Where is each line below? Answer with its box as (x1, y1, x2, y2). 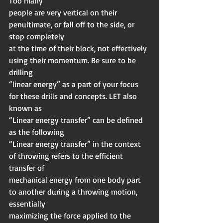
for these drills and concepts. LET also (9, 91, 139, 102)
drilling (9, 67, 33, 78)
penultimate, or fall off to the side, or (9, 19, 136, 30)
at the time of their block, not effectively (9, 43, 149, 54)
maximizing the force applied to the (9, 211, 133, 221)
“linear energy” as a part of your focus (9, 79, 140, 90)
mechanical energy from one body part (9, 175, 143, 185)
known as (9, 103, 42, 113)
